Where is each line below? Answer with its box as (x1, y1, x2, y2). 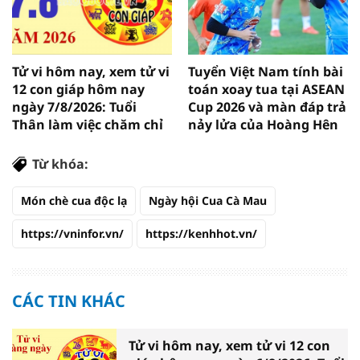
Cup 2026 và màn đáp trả (188, 97, 346, 116)
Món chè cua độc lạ (21, 192, 127, 208)
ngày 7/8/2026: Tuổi (12, 97, 137, 116)
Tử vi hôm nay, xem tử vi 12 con (129, 336, 330, 354)
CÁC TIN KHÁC (12, 289, 125, 312)
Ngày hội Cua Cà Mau (149, 192, 267, 208)
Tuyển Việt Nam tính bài (188, 62, 343, 80)
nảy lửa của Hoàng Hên (188, 115, 338, 133)
